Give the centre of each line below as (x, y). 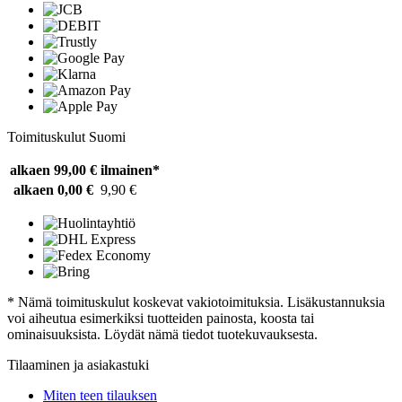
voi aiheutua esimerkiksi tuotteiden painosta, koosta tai (161, 318)
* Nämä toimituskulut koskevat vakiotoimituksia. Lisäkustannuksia (196, 301)
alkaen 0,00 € (53, 189)
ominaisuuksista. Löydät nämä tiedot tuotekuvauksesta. (162, 334)
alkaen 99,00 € (53, 170)
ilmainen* (130, 170)
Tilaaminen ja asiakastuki (78, 364)
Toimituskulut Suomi (66, 136)
